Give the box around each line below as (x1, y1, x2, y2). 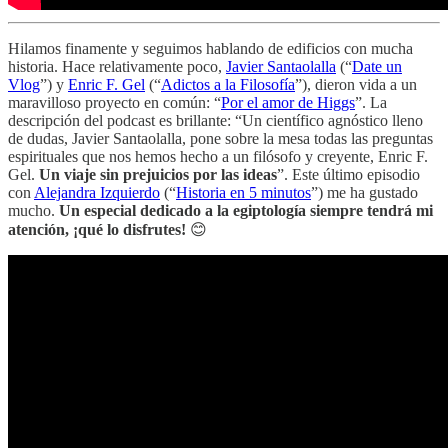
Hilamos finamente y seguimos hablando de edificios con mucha (8, 40, 413, 58)
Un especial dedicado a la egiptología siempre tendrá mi (59, 202, 433, 220)
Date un (352, 58, 402, 76)
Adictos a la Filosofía (161, 76, 295, 94)
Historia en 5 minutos (176, 184, 311, 202)
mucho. (8, 202, 59, 220)
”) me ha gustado (311, 184, 418, 202)
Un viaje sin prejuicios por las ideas (39, 166, 277, 184)
